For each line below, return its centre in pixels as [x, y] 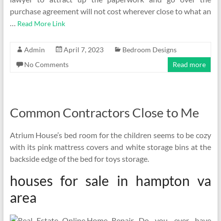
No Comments [46, 64]
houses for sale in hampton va [110, 181]
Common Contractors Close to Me [104, 112]
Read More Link [41, 23]
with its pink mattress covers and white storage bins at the [110, 147]
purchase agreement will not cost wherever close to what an [110, 11]
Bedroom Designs [149, 50]
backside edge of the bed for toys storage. [79, 159]
